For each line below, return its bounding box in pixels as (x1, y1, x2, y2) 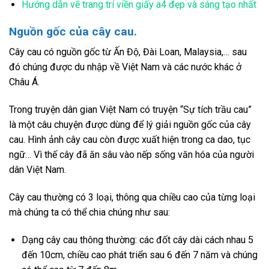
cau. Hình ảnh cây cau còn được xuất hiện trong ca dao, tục (9, 134, 250, 146)
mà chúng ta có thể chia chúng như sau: (9, 206, 175, 218)
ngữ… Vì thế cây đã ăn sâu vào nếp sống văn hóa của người (9, 149, 254, 161)
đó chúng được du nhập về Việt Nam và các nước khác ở (9, 61, 241, 73)
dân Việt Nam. (9, 164, 68, 176)
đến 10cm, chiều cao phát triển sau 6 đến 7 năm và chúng (21, 249, 258, 261)
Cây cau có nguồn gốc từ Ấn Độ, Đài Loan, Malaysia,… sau (9, 46, 247, 58)
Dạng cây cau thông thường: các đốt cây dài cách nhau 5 (21, 234, 253, 246)
